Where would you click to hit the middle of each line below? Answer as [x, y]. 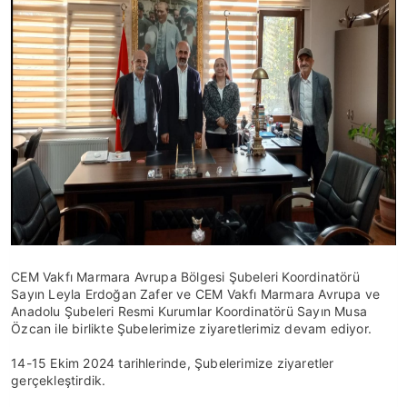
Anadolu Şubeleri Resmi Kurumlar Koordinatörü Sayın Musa [189, 311]
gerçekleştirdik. [59, 380]
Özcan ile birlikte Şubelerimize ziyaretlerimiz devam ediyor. [191, 328]
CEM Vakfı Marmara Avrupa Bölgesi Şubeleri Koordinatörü [185, 277]
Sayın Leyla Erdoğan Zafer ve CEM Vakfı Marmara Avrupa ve [196, 294]
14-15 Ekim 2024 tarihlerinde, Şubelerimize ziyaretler [173, 363]
